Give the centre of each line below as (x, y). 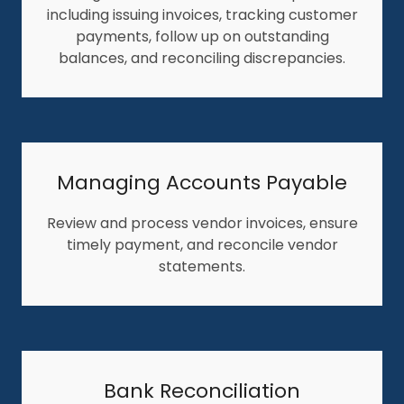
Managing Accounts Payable (202, 182)
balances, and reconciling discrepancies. (202, 58)
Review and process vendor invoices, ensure (202, 223)
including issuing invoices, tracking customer (202, 14)
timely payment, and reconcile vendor (202, 244)
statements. (202, 266)
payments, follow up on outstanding (202, 36)
